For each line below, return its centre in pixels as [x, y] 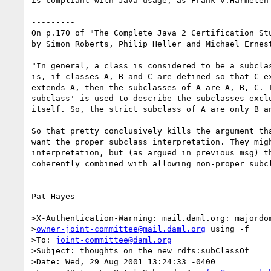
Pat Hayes [53, 196]
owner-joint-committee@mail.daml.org [121, 229]
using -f [227, 229]
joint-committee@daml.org [114, 240]
